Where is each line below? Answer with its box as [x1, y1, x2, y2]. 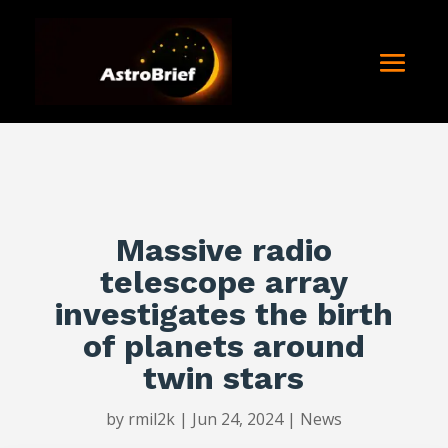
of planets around [82, 327, 365, 366]
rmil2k [127, 408, 175, 431]
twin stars [143, 359, 305, 398]
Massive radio [115, 231, 332, 270]
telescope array [99, 263, 348, 302]
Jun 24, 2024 [191, 408, 283, 431]
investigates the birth [54, 295, 393, 334]
